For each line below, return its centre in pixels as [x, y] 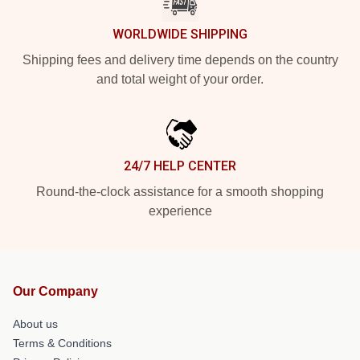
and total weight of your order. [180, 79]
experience [180, 211]
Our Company [55, 291]
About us [35, 324]
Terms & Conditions [62, 343]
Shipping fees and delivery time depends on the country [180, 60]
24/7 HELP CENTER [180, 166]
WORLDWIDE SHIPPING [180, 34]
